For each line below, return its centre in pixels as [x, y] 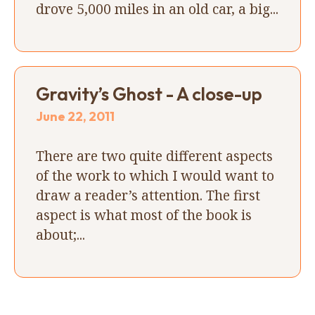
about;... [60, 234]
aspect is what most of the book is [144, 214]
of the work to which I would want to [155, 175]
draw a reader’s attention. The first [148, 195]
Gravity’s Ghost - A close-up [149, 94]
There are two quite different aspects [154, 155]
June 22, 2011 [75, 116]
